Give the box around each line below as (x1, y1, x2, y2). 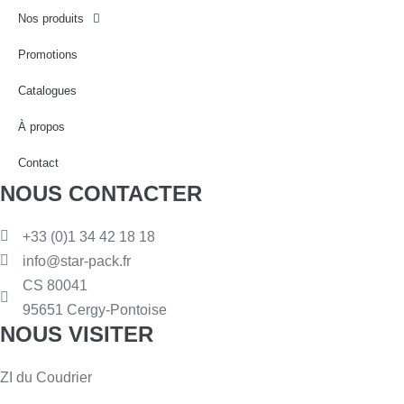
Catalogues (18, 83, 77, 97)
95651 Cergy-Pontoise (23, 301, 167, 317)
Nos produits (18, 11, 84, 25)
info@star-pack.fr (23, 252, 131, 269)
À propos (18, 119, 65, 133)
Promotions (18, 47, 78, 61)
